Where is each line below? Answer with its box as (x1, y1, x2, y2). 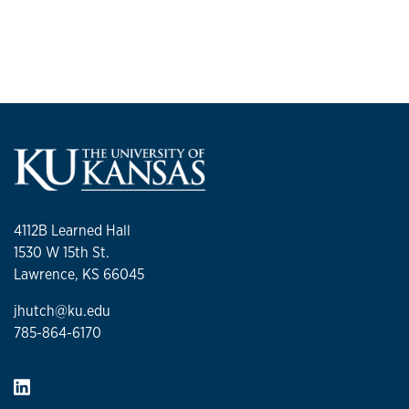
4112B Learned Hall (14, 221, 131, 241)
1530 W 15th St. (14, 243, 110, 263)
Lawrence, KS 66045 (14, 265, 144, 285)
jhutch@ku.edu (14, 301, 110, 321)
